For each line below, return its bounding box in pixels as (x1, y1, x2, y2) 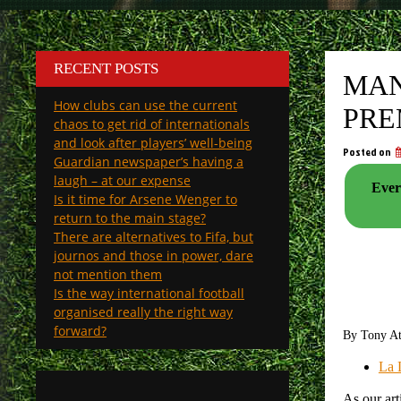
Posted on (342, 144, 393, 159)
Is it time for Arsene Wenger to (54, 191, 237, 208)
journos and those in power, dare (54, 247, 253, 264)
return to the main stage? (54, 209, 206, 226)
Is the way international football (54, 285, 244, 302)
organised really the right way (54, 303, 233, 320)
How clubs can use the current (54, 97, 237, 114)
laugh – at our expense (54, 172, 191, 189)
